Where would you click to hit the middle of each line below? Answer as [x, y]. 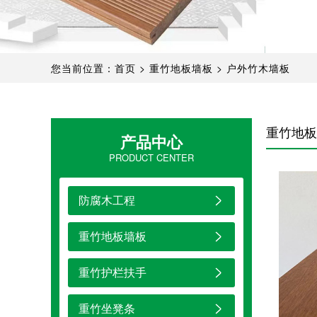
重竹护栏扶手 [113, 272]
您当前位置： [83, 68]
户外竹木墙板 [257, 68]
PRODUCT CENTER [151, 158]
